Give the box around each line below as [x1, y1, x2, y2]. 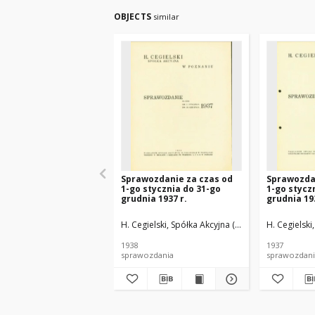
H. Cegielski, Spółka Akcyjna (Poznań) [121, 219, 266, 231]
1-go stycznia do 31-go [121, 183, 221, 195]
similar [153, 11, 179, 22]
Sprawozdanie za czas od [121, 173, 233, 185]
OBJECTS [114, 11, 153, 22]
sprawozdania [121, 250, 174, 260]
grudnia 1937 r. [121, 193, 187, 205]
